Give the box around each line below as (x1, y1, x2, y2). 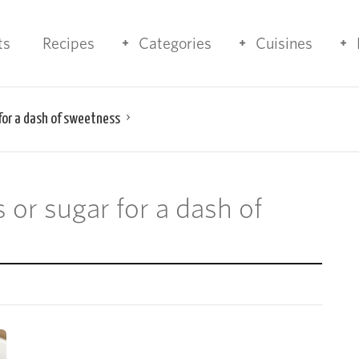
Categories (139, 34, 212, 53)
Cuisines (256, 34, 313, 53)
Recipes (42, 34, 95, 53)
